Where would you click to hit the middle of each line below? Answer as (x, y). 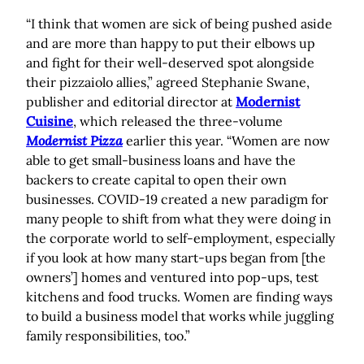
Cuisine (50, 121)
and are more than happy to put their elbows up (171, 43)
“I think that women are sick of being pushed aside (179, 24)
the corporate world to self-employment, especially (180, 238)
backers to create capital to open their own (156, 180)
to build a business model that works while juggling (180, 316)
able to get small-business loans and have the (161, 160)
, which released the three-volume (178, 121)
